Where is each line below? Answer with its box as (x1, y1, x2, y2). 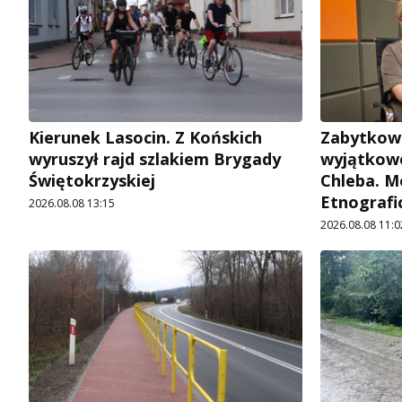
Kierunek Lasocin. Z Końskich (29, 126, 262, 148)
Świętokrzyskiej (29, 169, 155, 191)
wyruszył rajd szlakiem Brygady (29, 147, 281, 170)
